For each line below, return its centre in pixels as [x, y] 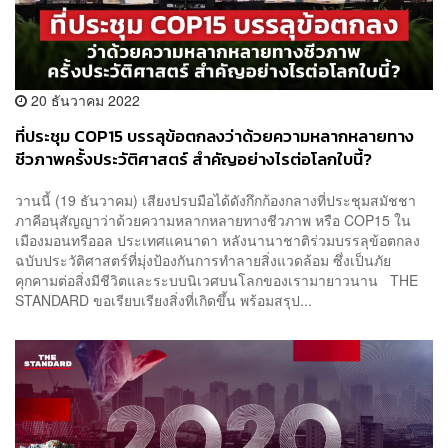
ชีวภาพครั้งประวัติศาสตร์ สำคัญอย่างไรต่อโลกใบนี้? [193, 159]
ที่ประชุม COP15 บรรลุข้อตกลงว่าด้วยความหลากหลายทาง [214, 136]
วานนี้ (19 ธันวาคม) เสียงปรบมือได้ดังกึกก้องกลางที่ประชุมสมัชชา [215, 200]
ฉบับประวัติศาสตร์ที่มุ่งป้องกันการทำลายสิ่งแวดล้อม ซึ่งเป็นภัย [203, 260]
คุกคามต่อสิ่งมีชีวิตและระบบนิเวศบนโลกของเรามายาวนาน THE [216, 280]
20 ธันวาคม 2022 [83, 99]
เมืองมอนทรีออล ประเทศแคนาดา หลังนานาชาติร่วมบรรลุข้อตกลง [217, 240]
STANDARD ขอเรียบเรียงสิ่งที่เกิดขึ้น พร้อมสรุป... [163, 300]
